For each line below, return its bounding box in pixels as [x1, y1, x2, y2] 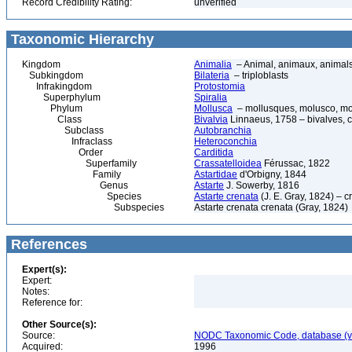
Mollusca [194, 103, 233, 114]
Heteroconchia [194, 136, 257, 147]
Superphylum [22, 92, 101, 103]
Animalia [194, 59, 232, 70]
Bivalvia [194, 114, 228, 125]
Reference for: [22, 297, 82, 308]
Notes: [22, 286, 49, 297]
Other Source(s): [22, 319, 97, 330]
